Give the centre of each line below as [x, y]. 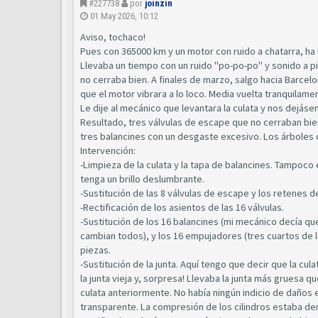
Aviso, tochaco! [113, 37]
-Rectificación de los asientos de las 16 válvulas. [182, 207]
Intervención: [108, 150]
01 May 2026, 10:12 [124, 16]
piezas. [95, 250]
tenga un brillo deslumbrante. [142, 179]
